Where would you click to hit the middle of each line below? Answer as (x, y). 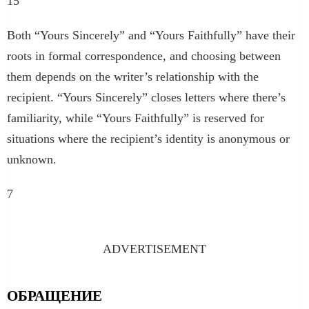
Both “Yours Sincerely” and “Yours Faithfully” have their (151, 35)
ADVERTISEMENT (154, 249)
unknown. (32, 159)
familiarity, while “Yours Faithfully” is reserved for (136, 118)
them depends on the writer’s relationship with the (133, 76)
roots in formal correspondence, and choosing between (144, 56)
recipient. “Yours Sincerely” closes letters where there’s (146, 97)
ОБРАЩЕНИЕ (54, 296)
